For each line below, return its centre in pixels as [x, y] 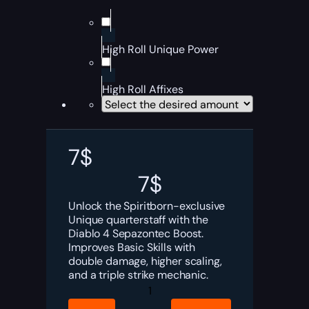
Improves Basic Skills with [132, 247]
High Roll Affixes [143, 89]
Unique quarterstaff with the [138, 220]
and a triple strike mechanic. [138, 275]
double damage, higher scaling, [145, 261]
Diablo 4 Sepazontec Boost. [136, 233]
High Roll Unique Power [161, 49]
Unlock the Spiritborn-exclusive [147, 206]
